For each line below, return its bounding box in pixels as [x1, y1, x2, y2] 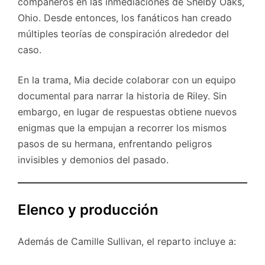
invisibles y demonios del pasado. [18, 154, 169, 166]
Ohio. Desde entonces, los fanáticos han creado [18, 12, 232, 24]
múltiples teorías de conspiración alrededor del [18, 28, 229, 40]
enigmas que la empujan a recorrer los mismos [18, 122, 227, 134]
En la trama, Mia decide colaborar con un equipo [18, 74, 236, 86]
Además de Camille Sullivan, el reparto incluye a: [18, 235, 236, 248]
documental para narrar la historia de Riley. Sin [18, 90, 227, 102]
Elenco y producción [18, 201, 159, 219]
